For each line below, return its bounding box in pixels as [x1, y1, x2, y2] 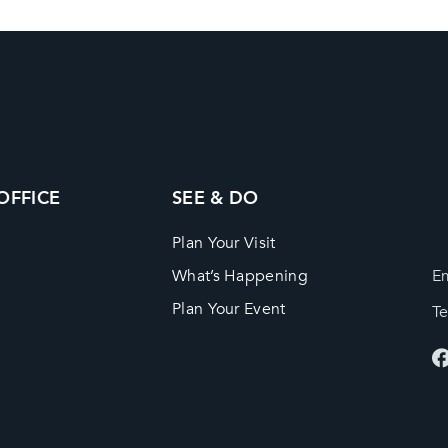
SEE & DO [171, 185, 259, 211]
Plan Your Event [171, 297, 286, 320]
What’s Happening [171, 264, 309, 287]
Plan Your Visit [171, 231, 276, 254]
